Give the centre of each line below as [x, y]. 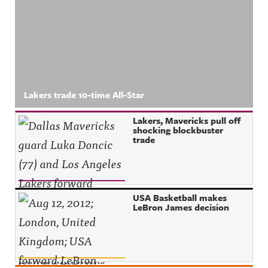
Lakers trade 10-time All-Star [84, 95]
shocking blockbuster [178, 130]
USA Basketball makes [180, 197]
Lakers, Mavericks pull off [187, 120]
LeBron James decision [181, 207]
